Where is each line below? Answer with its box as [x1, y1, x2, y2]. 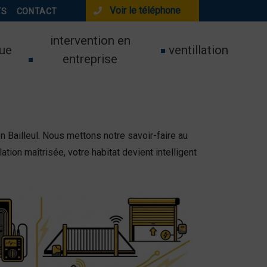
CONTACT [16, 7, 57, 16]
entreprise [63, 52, 118, 66]
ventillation [169, 42, 229, 57]
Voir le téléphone [110, 5, 181, 16]
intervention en [49, 33, 131, 48]
